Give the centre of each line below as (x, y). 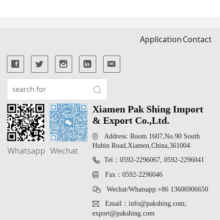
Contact (197, 39)
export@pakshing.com (124, 213)
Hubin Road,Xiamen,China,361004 (141, 145)
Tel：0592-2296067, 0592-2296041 (154, 159)
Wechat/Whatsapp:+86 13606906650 (155, 189)
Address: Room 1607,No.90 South (149, 136)
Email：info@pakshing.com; (143, 203)
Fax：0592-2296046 (131, 174)
